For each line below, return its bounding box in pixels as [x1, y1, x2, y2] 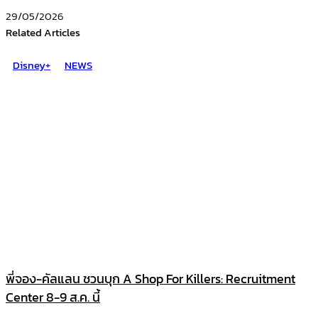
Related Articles [6, 23, 80, 40]
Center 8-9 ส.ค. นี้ [6, 287, 100, 307]
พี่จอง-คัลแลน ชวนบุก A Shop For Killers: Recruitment [6, 269, 295, 288]
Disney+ [13, 56, 50, 73]
